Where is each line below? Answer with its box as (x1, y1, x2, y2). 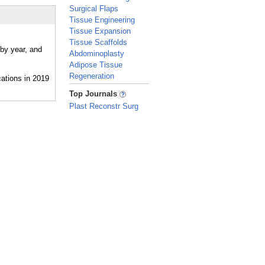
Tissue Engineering (69, 15, 135, 24)
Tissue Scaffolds (69, 38, 127, 47)
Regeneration (69, 72, 114, 80)
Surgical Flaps (69, 4, 118, 13)
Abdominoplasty (69, 49, 124, 58)
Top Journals (69, 89, 119, 98)
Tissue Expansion (69, 27, 131, 35)
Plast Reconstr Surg (69, 102, 138, 111)
